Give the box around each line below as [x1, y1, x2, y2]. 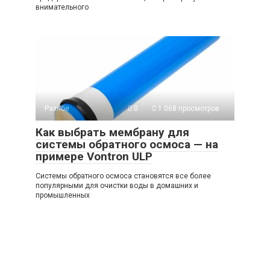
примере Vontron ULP [36, 149, 152, 164]
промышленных [36, 191, 90, 200]
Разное [45, 104, 69, 113]
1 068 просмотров [156, 104, 219, 113]
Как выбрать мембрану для [36, 125, 189, 140]
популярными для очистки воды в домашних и [36, 181, 198, 190]
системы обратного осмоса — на [36, 137, 218, 152]
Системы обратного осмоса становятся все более [36, 172, 211, 181]
